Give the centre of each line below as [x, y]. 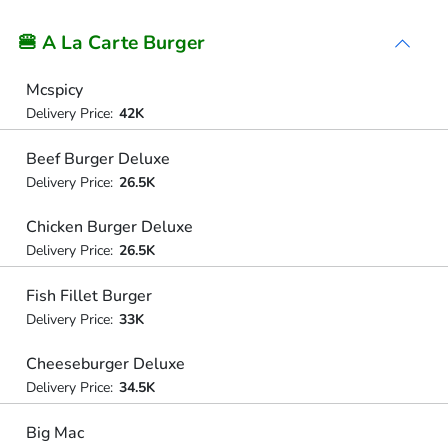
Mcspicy [54, 90]
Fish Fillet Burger [88, 295]
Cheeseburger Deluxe [105, 364]
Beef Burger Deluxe [97, 158]
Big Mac [54, 432]
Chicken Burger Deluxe [109, 227]
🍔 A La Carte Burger [111, 43]
